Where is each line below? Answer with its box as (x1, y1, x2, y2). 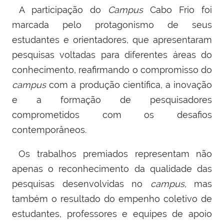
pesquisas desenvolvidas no (12, 178, 150, 189)
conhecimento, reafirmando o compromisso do (12, 64, 212, 75)
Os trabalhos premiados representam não (12, 148, 212, 159)
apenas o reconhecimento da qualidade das (12, 163, 212, 174)
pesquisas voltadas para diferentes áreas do (12, 49, 212, 60)
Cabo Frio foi (143, 4, 212, 15)
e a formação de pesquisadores (12, 94, 212, 105)
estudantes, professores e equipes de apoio (12, 208, 212, 219)
